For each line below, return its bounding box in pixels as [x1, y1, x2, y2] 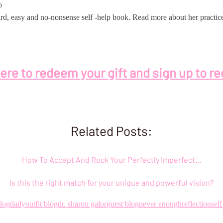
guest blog [107, 200, 139, 209]
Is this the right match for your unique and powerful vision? [9, 178, 214, 188]
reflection [182, 200, 211, 209]
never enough [139, 200, 182, 209]
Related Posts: [71, 123, 152, 139]
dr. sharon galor [58, 200, 107, 209]
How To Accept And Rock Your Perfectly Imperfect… [21, 155, 202, 165]
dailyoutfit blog [10, 200, 58, 209]
